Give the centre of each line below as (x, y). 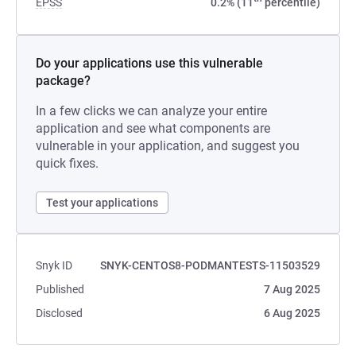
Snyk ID (54, 265)
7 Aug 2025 (292, 289)
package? (63, 81)
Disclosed (59, 313)
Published (60, 289)
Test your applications (102, 203)
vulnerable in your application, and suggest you (168, 146)
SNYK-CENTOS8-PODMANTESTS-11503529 (210, 265)
